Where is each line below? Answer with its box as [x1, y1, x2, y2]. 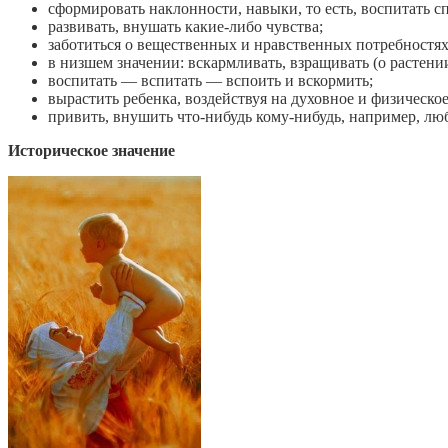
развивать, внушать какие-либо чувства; [48, 17, 323, 35]
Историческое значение [8, 141, 175, 159]
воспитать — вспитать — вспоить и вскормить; [48, 71, 373, 89]
